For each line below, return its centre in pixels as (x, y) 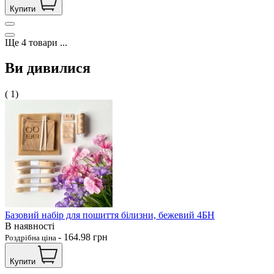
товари (43, 42)
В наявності (30, 226)
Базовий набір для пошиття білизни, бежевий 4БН (110, 215)
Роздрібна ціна (31, 238)
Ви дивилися (48, 68)
